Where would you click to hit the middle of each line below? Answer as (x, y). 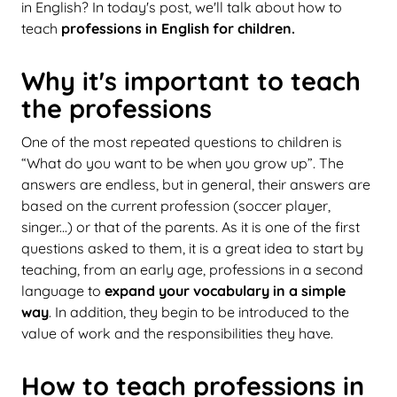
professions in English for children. (176, 28)
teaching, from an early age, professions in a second (192, 269)
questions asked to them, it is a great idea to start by (192, 248)
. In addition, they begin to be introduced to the (199, 311)
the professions (117, 108)
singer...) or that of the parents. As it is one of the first (191, 226)
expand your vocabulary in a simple (223, 290)
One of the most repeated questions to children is (182, 141)
